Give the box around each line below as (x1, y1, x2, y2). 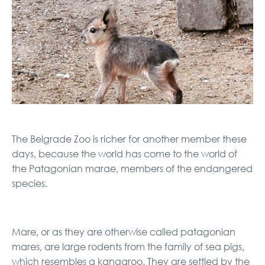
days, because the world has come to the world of (12, 147, 237, 160)
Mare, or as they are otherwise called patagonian (12, 225, 235, 238)
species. (12, 177, 47, 189)
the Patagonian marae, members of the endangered (12, 162, 253, 174)
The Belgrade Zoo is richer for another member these (12, 132, 247, 145)
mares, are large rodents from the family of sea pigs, (12, 240, 244, 253)
